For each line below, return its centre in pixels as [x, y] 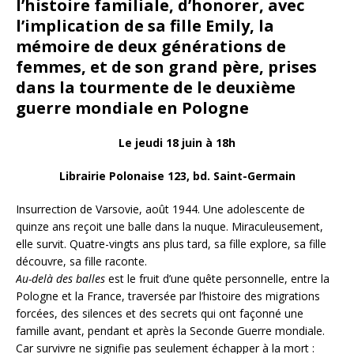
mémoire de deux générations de [151, 47]
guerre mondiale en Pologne [132, 108]
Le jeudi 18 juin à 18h [177, 143]
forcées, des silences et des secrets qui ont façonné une [160, 314]
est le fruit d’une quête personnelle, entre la [217, 279]
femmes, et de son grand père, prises [166, 67]
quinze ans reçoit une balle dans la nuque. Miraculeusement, [169, 227]
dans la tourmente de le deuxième [156, 88]
